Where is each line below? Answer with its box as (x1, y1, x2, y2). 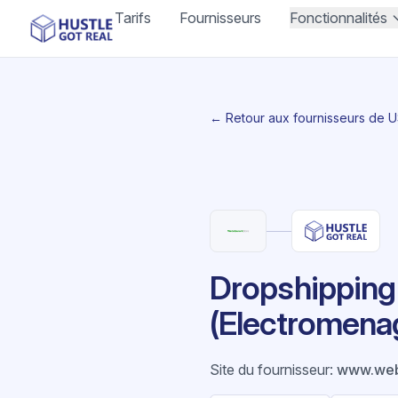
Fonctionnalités (290, 9, 388, 27)
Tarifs (115, 9, 152, 27)
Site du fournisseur (210, 361, 330, 378)
